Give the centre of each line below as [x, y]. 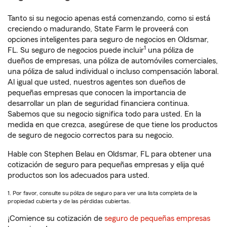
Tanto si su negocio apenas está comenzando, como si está [109, 18]
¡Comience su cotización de [55, 218]
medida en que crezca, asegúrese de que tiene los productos [112, 125]
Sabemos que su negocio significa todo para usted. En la [104, 114]
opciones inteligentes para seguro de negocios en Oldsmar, [108, 40]
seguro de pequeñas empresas [156, 218]
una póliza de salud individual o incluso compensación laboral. [113, 71]
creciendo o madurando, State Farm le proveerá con [98, 29]
